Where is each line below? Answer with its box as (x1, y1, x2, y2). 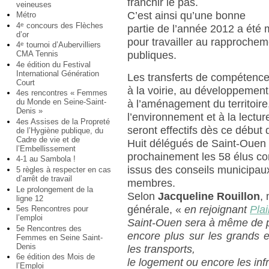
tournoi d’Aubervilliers (24, 40, 101, 50)
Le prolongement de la (16, 184, 93, 194)
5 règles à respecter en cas (16, 165, 111, 175)
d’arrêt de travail (16, 174, 72, 184)
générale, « (127, 204, 185, 216)
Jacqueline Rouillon (158, 190, 261, 203)
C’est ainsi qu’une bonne (127, 10, 246, 22)
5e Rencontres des (16, 223, 82, 233)
